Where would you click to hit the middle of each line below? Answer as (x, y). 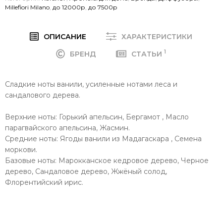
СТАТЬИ (148, 54)
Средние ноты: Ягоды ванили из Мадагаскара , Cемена (103, 139)
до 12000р (69, 7)
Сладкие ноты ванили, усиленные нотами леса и (91, 84)
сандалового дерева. (43, 95)
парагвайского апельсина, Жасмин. (67, 128)
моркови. (21, 149)
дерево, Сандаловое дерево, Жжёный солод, (86, 171)
